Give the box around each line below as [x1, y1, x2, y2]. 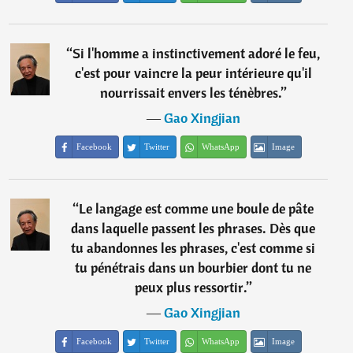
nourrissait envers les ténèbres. [99, 84, 281, 102]
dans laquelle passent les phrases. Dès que [71, 219, 316, 237]
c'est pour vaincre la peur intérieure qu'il [74, 64, 312, 82]
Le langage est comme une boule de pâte [79, 199, 314, 217]
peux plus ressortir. [134, 278, 247, 296]
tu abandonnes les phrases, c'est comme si [71, 239, 316, 257]
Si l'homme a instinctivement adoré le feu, [72, 44, 321, 62]
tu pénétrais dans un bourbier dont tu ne [75, 258, 312, 277]
